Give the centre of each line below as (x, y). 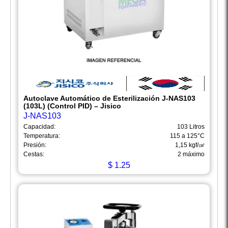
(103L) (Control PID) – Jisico (72, 106)
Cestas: (34, 154)
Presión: (35, 145)
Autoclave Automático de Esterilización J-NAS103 (109, 98)
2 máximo (191, 154)
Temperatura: (42, 136)
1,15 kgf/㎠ (190, 145)
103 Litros (191, 127)
